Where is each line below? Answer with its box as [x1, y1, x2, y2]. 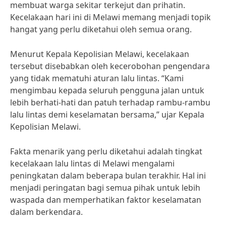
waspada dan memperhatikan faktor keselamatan [10, 194, 201, 205]
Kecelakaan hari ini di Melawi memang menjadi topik [10, 12, 211, 23]
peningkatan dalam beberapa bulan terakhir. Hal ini [10, 170, 206, 181]
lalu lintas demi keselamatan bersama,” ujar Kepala [10, 109, 204, 120]
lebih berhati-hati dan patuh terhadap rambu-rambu [10, 97, 210, 108]
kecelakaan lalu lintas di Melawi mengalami [10, 158, 175, 169]
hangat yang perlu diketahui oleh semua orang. [10, 24, 192, 35]
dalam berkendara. [10, 206, 83, 217]
